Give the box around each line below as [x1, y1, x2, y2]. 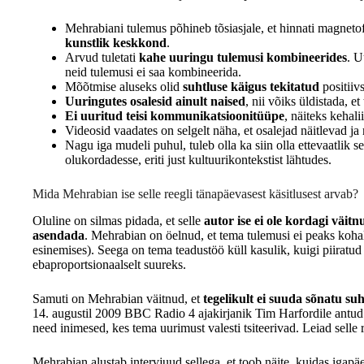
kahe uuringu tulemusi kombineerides [139, 50, 347, 64]
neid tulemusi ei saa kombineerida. [65, 64, 241, 79]
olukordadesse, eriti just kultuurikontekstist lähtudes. [65, 152, 331, 167]
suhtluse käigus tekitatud [183, 79, 319, 93]
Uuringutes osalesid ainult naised [65, 93, 245, 108]
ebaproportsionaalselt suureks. [32, 257, 186, 271]
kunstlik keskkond [65, 35, 167, 50]
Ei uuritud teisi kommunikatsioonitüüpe [65, 108, 284, 123]
